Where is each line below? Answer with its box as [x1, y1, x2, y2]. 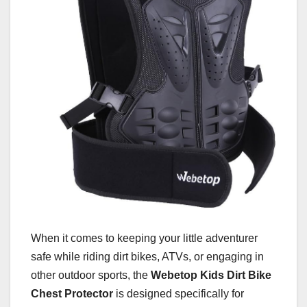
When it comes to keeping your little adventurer [31, 232, 258, 245]
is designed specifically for [113, 288, 244, 300]
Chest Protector [31, 288, 113, 300]
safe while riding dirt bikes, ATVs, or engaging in [31, 251, 264, 263]
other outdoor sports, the [31, 269, 151, 282]
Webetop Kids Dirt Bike [151, 269, 271, 282]
